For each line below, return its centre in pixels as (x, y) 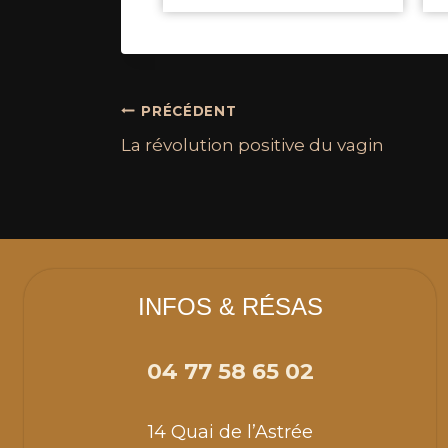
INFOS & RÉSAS (230, 307)
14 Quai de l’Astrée (230, 432)
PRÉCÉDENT (189, 110)
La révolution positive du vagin (252, 145)
